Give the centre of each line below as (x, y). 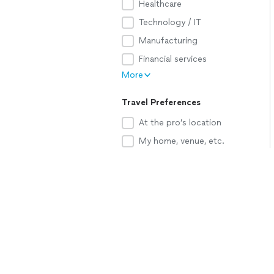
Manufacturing (168, 41)
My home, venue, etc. (182, 141)
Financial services (173, 59)
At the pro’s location (180, 123)
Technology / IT (170, 22)
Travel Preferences (161, 102)
